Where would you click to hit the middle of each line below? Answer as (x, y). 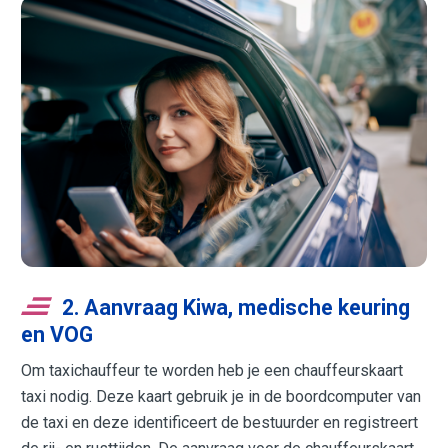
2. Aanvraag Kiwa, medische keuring (236, 307)
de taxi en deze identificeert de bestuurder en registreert (220, 423)
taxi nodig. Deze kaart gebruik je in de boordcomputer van (221, 397)
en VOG (57, 334)
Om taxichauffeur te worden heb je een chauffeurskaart (212, 371)
